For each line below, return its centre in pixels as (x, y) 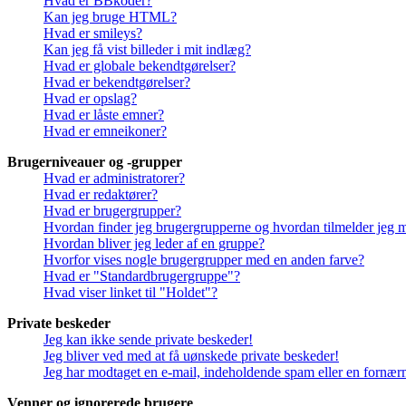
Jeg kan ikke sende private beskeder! (148, 340)
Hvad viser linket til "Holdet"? (130, 293)
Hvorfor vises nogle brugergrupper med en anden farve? (204, 260)
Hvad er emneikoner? (105, 131)
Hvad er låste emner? (104, 115)
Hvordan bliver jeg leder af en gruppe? (154, 244)
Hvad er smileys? (93, 34)
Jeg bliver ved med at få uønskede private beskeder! (191, 356)
